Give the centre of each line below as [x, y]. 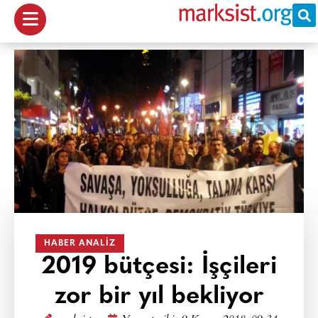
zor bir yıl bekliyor [159, 297]
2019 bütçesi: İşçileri [159, 267]
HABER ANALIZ [80, 243]
